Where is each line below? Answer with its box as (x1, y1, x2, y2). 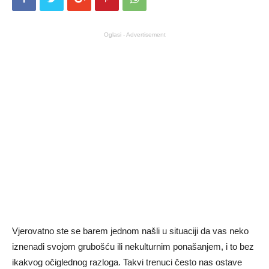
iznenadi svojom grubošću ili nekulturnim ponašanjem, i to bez (12, 241, 254, 252)
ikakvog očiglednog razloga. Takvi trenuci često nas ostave (12, 257, 242, 268)
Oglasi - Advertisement (103, 31, 166, 38)
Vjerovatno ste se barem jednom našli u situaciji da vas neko (12, 226, 249, 237)
